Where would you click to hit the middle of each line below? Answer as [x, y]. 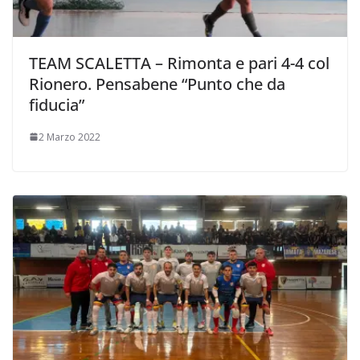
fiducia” [57, 104]
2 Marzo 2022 [70, 137]
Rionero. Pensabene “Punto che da [157, 84]
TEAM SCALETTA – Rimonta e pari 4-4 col [179, 63]
